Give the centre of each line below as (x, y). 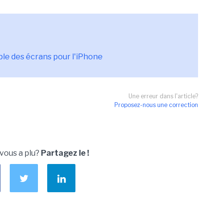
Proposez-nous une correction (156, 105)
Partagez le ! (65, 153)
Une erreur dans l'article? (163, 96)
